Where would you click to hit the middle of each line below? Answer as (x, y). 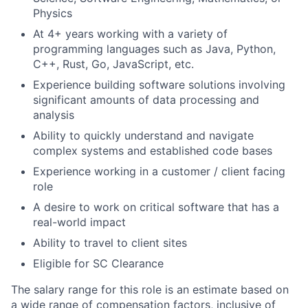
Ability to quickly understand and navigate (143, 135)
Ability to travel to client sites (110, 243)
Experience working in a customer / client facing (159, 171)
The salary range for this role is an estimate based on (150, 289)
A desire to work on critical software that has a (156, 207)
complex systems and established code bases (153, 151)
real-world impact (79, 222)
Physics (53, 13)
